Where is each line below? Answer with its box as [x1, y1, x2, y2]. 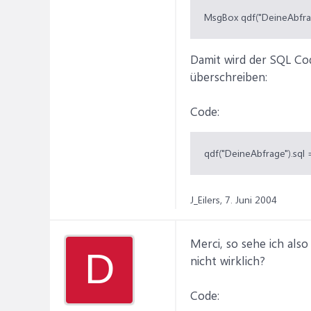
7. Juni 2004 [225, 193, 277, 206]
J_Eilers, [190, 193, 222, 206]
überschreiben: [190, 69, 267, 84]
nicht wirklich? [190, 253, 265, 268]
